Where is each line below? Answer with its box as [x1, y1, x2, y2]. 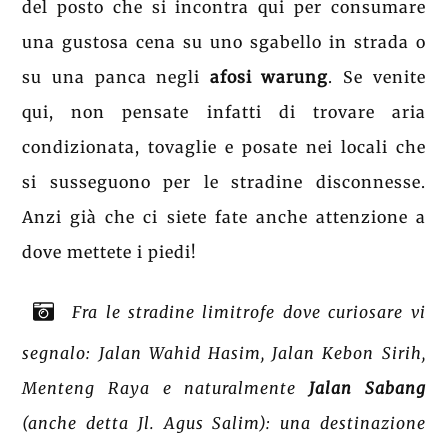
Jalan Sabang [296, 377, 426, 398]
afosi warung [200, 67, 329, 88]
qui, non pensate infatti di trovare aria [22, 102, 426, 123]
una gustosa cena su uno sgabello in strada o [22, 32, 426, 53]
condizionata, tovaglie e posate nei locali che [22, 137, 426, 158]
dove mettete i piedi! [22, 242, 198, 263]
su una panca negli [22, 67, 201, 88]
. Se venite [328, 67, 426, 88]
